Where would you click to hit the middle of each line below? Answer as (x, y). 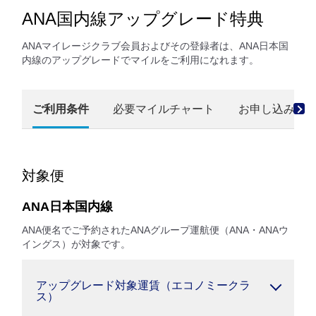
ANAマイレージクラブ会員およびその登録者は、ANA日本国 (155, 46)
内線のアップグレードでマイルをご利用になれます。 (140, 60)
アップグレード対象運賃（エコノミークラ (143, 285)
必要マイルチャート (164, 109)
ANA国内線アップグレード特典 (143, 19)
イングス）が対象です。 (76, 244)
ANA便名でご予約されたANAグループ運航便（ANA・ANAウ (155, 230)
